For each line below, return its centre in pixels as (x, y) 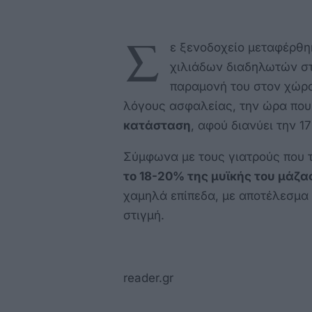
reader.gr (148, 278)
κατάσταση (157, 125)
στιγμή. (144, 215)
